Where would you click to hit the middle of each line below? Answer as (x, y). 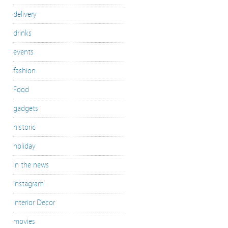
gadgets (26, 108)
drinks (22, 33)
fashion (24, 71)
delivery (25, 14)
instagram (28, 184)
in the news (31, 165)
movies (24, 221)
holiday (24, 146)
